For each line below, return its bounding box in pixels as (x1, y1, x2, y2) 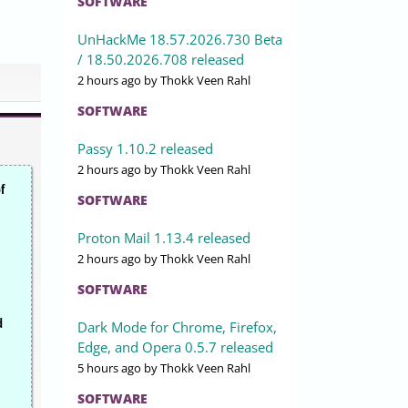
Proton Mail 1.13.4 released (77, 229, 250, 248)
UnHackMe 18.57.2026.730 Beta (77, 30, 282, 49)
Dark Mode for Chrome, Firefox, (77, 318, 277, 337)
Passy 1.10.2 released (77, 139, 213, 158)
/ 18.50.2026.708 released (77, 50, 244, 69)
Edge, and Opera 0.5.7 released (77, 338, 273, 357)
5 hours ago (77, 360, 141, 377)
